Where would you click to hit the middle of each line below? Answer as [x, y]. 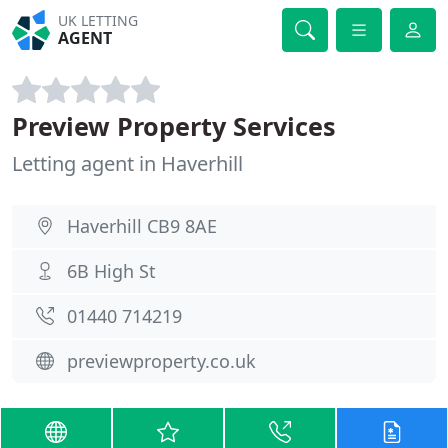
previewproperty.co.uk [161, 361]
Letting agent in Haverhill [127, 163]
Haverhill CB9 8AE [142, 226]
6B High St [111, 271]
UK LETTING [98, 20]
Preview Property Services [174, 126]
